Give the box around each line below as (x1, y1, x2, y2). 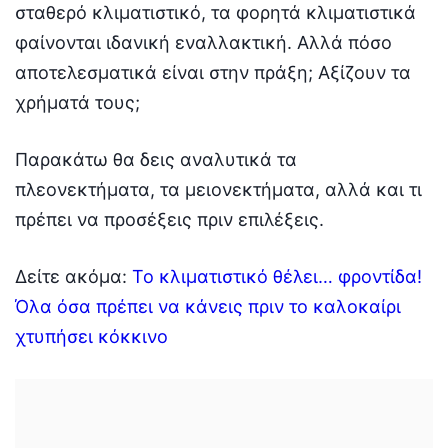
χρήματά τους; (15, 91, 140, 113)
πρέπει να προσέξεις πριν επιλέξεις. (15, 208, 324, 230)
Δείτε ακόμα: (15, 265, 132, 287)
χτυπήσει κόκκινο (15, 325, 168, 347)
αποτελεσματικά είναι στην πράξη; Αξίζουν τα (15, 61, 411, 83)
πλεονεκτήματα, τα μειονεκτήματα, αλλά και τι (15, 178, 422, 200)
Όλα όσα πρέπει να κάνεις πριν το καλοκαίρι (15, 295, 401, 317)
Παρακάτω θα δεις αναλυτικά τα (15, 148, 297, 170)
